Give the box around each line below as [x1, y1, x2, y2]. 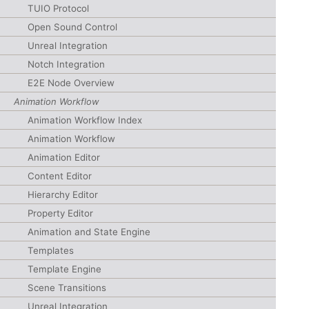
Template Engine [28, 263, 101, 275]
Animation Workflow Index [28, 114, 142, 126]
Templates [28, 245, 74, 256]
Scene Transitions [28, 282, 106, 293]
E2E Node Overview [28, 77, 114, 88]
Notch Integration [28, 59, 105, 70]
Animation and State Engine [28, 226, 150, 237]
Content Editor [28, 170, 92, 181]
